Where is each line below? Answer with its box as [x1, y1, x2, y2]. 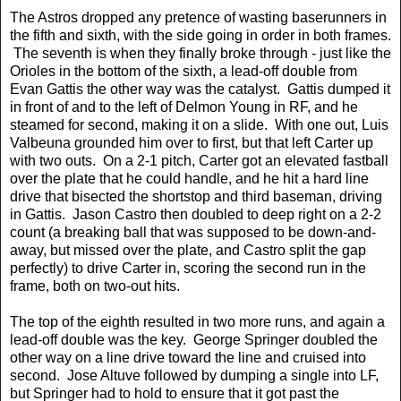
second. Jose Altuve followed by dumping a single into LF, [10, 367, 379, 383]
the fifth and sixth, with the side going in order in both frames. [10, 27, 391, 43]
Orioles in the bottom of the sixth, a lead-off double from [10, 63, 357, 79]
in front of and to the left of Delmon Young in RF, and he [10, 98, 358, 115]
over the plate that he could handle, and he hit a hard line [10, 170, 369, 186]
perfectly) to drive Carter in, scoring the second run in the [10, 260, 366, 276]
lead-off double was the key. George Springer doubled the [10, 331, 378, 347]
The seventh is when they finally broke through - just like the [10, 45, 391, 61]
